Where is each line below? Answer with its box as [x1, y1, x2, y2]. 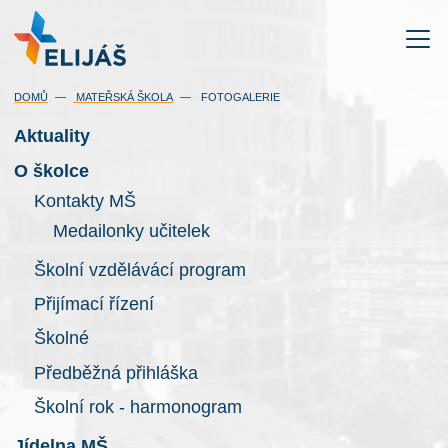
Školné [33, 328, 89, 349]
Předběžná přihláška [33, 362, 198, 383]
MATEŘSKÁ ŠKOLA [73, 91, 173, 104]
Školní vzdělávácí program [33, 259, 246, 280]
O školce [14, 160, 89, 181]
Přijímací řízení [33, 293, 154, 314]
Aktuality [14, 126, 90, 147]
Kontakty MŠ [33, 190, 136, 211]
